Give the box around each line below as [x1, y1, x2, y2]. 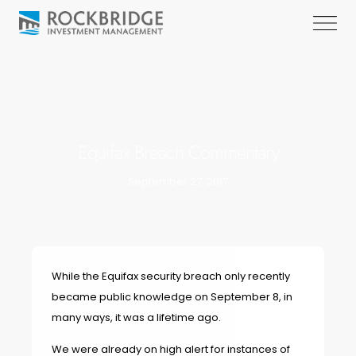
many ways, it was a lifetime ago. [52, 310, 221, 325]
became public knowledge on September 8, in [52, 289, 292, 304]
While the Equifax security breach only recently [52, 269, 290, 284]
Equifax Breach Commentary [77, 138, 279, 166]
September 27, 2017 [128, 174, 228, 189]
